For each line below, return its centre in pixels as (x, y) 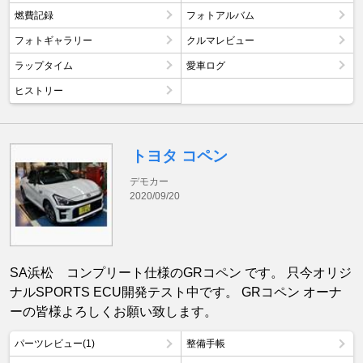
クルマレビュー (220, 40)
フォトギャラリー (53, 40)
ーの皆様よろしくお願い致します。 (113, 311)
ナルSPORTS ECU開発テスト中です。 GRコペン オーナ (176, 292)
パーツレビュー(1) (55, 343)
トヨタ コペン (180, 156)
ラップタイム (44, 65)
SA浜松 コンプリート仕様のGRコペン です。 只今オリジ (181, 272)
